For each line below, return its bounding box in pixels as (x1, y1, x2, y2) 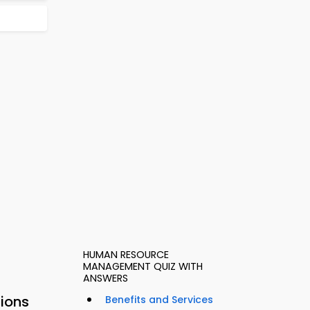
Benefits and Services (105, 293, 213, 307)
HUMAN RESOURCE (83, 248, 169, 262)
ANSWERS (83, 271, 128, 286)
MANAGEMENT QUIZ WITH (83, 259, 203, 274)
